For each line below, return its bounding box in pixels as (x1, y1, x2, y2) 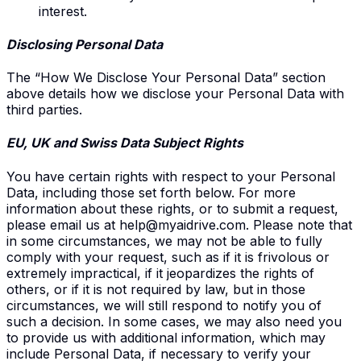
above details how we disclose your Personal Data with (6, 85, 344, 102)
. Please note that (246, 216, 352, 233)
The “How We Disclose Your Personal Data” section (6, 69, 326, 86)
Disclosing (6, 35, 72, 52)
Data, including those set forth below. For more (6, 184, 296, 201)
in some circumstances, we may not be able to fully (6, 232, 322, 249)
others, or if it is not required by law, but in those (6, 280, 305, 297)
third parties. (6, 102, 82, 118)
